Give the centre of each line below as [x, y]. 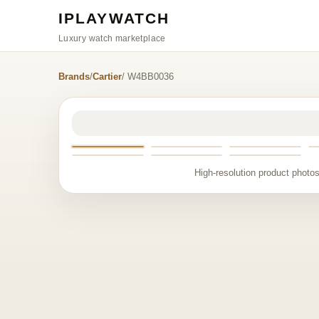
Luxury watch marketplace [112, 38]
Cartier [107, 77]
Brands [74, 77]
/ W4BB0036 [148, 77]
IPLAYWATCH [114, 18]
